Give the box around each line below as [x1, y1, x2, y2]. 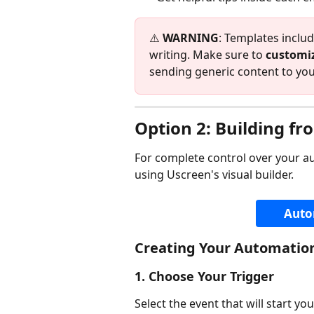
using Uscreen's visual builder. [135, 166, 294, 182]
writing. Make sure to [149, 46, 266, 62]
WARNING [163, 29, 219, 46]
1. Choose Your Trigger [135, 268, 274, 285]
